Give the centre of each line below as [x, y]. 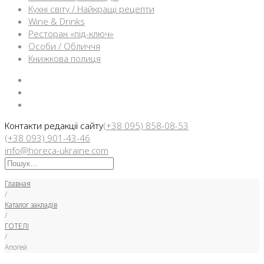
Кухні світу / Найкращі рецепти [91, 9]
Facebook [47, 79]
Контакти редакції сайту [54, 126]
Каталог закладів [31, 205]
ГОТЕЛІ [17, 226]
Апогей [16, 247]
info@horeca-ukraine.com [57, 150]
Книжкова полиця [65, 58]
